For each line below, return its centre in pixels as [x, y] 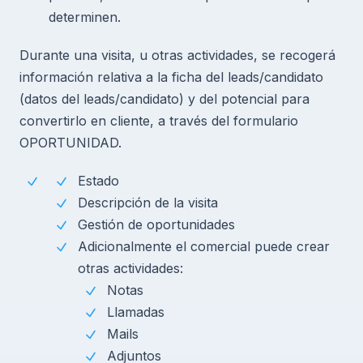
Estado [98, 180]
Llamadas [136, 312]
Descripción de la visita [148, 202]
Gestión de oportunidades [156, 224]
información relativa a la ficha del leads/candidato [171, 77]
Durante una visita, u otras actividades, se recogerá [177, 55]
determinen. [85, 17]
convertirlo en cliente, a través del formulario [159, 120]
